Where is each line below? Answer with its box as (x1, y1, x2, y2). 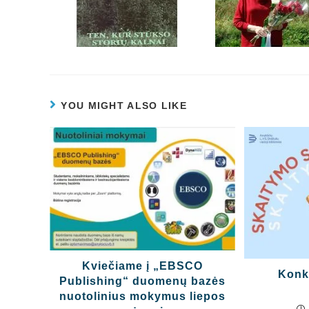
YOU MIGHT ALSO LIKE (61, 100, 188, 112)
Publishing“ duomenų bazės (59, 275, 226, 287)
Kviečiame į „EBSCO (82, 259, 203, 272)
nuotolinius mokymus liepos (59, 290, 226, 302)
